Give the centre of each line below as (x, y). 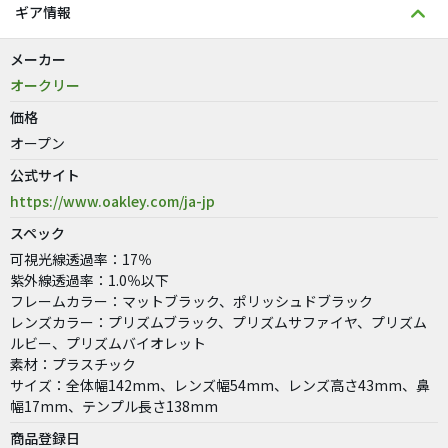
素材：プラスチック (73, 364)
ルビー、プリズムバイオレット (108, 343)
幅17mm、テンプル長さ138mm (114, 406)
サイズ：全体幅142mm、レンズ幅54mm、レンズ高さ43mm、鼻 (220, 385)
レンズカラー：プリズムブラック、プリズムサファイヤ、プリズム (218, 322)
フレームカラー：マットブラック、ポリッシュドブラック (191, 301)
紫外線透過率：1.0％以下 (89, 280)
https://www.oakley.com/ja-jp (112, 201)
